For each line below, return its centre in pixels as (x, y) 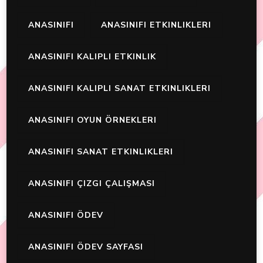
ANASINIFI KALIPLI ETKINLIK (92, 57)
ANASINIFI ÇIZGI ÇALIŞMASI (92, 184)
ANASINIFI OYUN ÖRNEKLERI (92, 120)
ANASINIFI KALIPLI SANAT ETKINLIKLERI (119, 89)
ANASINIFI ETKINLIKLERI (156, 25)
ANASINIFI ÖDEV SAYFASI (86, 247)
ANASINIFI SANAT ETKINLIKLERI (101, 152)
